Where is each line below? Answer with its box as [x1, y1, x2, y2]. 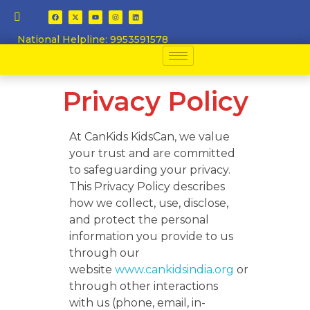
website [69, 263, 115, 276]
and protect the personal [69, 213, 209, 226]
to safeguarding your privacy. [69, 163, 230, 176]
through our [69, 246, 140, 259]
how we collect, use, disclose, [69, 197, 228, 210]
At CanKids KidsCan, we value [69, 130, 230, 143]
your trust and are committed [69, 147, 235, 160]
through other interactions [69, 280, 218, 293]
